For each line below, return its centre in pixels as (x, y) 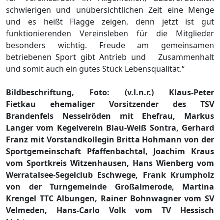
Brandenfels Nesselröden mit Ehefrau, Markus (110, 116)
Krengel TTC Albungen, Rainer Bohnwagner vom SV (110, 198)
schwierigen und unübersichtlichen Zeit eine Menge (110, 10)
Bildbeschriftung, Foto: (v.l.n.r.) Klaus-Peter (110, 92)
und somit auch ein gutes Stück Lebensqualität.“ (95, 69)
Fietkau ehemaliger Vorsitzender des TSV (110, 104)
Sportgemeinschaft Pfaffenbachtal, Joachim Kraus (110, 151)
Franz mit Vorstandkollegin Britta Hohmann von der (110, 139)
